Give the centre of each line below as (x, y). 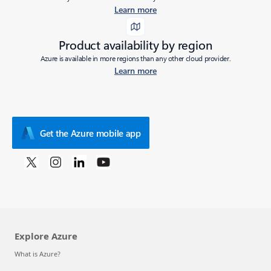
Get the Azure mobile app (90, 133)
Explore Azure (46, 236)
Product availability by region (135, 44)
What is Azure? (38, 254)
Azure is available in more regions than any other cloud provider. (135, 58)
